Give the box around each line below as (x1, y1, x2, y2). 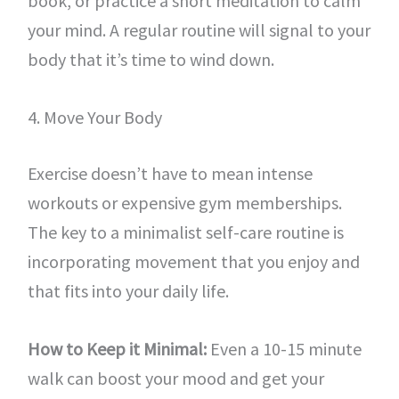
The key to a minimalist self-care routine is (27, 221, 344, 243)
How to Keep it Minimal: (27, 338, 207, 360)
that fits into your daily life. (27, 280, 229, 302)
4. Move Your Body (27, 106, 162, 128)
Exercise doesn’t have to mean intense (27, 162, 313, 184)
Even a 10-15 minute (206, 338, 362, 360)
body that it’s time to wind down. (27, 48, 274, 70)
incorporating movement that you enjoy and (27, 250, 360, 273)
